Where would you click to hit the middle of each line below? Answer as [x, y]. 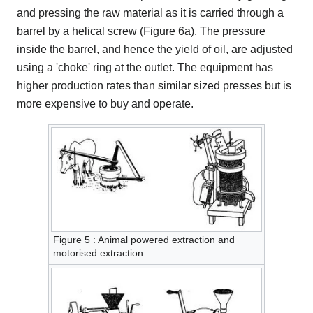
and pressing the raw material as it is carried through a [150, 13]
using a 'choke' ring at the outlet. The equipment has [145, 68]
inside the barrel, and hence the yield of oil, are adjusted [155, 50]
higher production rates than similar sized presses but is [154, 86]
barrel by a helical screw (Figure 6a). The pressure [141, 31]
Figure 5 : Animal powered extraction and [144, 240]
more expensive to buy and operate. [105, 104]
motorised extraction [98, 253]
